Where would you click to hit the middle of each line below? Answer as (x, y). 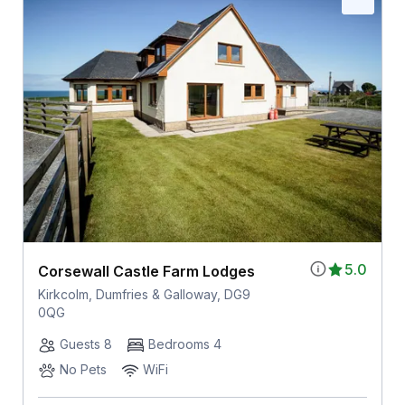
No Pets (83, 370)
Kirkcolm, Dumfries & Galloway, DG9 (144, 295)
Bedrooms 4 (184, 344)
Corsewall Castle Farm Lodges (146, 272)
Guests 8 (85, 344)
